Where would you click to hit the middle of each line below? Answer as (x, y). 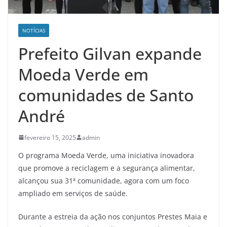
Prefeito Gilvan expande (110, 53)
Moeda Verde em (83, 74)
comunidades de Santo (106, 95)
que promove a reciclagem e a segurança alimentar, (107, 168)
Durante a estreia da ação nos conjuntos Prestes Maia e (113, 216)
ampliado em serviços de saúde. (73, 193)
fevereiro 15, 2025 (50, 137)
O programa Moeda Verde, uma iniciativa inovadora (106, 155)
